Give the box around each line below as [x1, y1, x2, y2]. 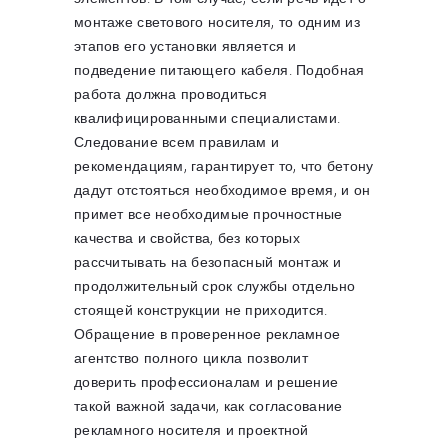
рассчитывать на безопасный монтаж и [74, 251, 341, 271]
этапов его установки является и [74, 35, 297, 55]
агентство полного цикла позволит [74, 347, 308, 367]
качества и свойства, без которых [74, 227, 300, 247]
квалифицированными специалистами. [74, 107, 341, 127]
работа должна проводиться [74, 83, 267, 103]
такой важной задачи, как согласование [74, 395, 343, 415]
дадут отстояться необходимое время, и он [74, 179, 371, 199]
